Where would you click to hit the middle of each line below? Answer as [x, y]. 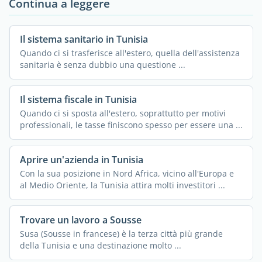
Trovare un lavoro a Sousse [80, 220]
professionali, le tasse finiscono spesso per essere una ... [131, 125]
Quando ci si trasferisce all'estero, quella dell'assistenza [130, 53]
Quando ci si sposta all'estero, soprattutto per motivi [123, 113]
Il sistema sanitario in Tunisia [84, 39]
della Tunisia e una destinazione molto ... [100, 246]
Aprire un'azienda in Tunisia [81, 160]
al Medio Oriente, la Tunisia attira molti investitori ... [122, 185]
